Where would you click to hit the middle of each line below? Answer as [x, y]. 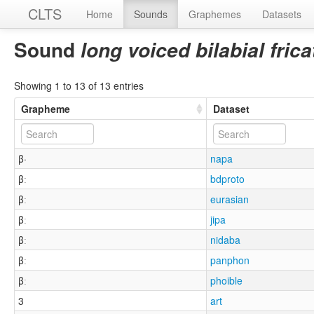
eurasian [230, 199]
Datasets [282, 14]
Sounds [151, 14]
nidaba [226, 239]
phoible [227, 280]
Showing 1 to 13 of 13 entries [79, 85]
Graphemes [215, 14]
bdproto [228, 178]
